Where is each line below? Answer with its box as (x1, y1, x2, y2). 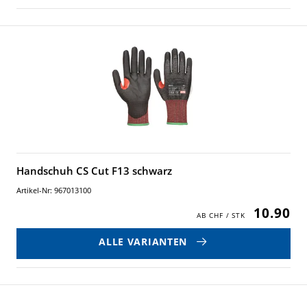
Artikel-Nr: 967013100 (16, 185, 91, 195)
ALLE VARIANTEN (99, 234, 187, 248)
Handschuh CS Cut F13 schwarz (16, 164, 172, 177)
